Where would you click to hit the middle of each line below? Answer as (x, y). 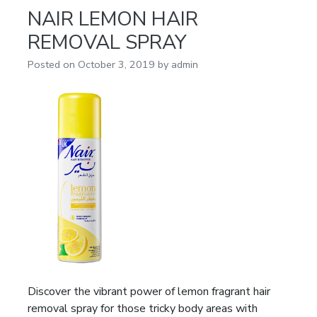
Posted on (53, 65)
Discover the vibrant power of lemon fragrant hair (149, 292)
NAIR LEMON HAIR (113, 19)
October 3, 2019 (116, 65)
